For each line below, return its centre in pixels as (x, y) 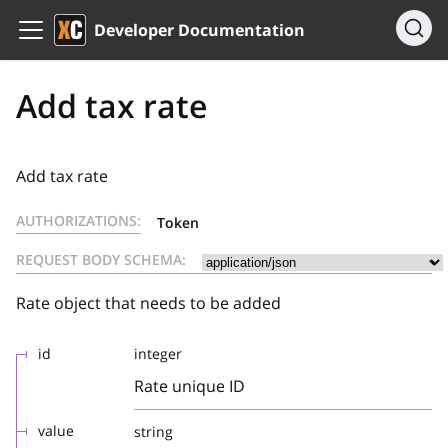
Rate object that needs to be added (148, 303)
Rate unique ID (189, 386)
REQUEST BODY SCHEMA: (101, 259)
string (153, 431)
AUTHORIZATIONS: (78, 220)
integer (158, 353)
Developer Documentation (199, 30)
